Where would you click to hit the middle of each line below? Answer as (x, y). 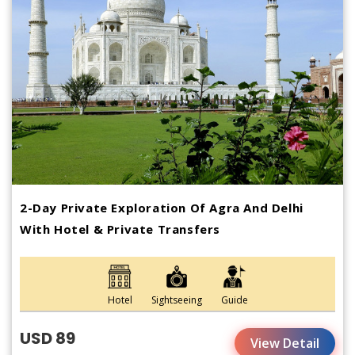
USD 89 (48, 339)
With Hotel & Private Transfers (120, 229)
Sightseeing (176, 300)
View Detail (285, 344)
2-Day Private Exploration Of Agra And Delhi (162, 208)
